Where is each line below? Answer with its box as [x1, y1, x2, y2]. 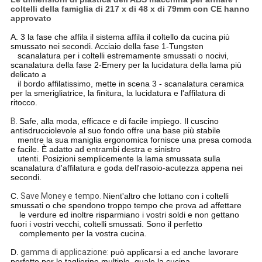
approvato [10, 13, 51, 23]
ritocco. [10, 98, 37, 108]
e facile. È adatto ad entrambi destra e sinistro [10, 144, 181, 154]
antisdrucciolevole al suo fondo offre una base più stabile [10, 126, 220, 136]
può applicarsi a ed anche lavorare [110, 247, 239, 257]
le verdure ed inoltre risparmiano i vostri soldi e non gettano [19, 210, 239, 220]
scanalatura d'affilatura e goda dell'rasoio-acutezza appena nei [10, 163, 243, 173]
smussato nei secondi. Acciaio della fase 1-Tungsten [10, 42, 204, 51]
